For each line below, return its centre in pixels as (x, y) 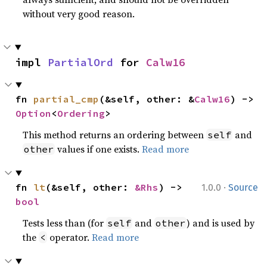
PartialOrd (80, 62)
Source (243, 187)
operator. (70, 237)
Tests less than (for (65, 223)
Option (34, 113)
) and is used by (221, 223)
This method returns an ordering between (115, 135)
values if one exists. (99, 149)
